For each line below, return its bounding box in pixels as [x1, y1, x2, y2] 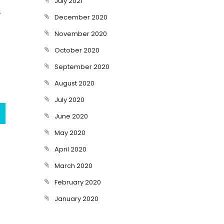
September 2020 [54, 62, 109, 71]
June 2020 [54, 111, 88, 121]
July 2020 [54, 95, 84, 104]
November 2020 [54, 29, 107, 38]
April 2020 [54, 144, 86, 154]
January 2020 [54, 194, 98, 203]
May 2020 [54, 128, 85, 137]
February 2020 [54, 177, 101, 187]
